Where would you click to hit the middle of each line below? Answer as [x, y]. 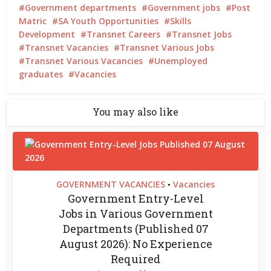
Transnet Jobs [202, 34]
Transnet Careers [124, 34]
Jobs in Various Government [135, 214]
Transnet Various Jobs [167, 47]
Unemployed [181, 61]
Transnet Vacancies [67, 47]
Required [135, 259]
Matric [33, 21]
